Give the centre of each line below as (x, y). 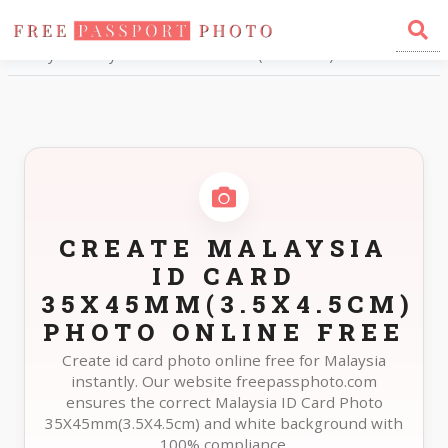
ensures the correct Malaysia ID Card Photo (224, 402)
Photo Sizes (110, 28)
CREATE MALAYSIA (224, 248)
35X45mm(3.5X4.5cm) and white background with (224, 423)
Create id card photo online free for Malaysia (224, 360)
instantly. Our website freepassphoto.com (224, 381)
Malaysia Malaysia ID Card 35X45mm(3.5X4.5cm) (175, 54)
